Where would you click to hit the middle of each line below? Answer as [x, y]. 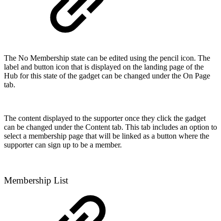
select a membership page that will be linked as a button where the [107, 136]
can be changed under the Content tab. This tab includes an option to [110, 127]
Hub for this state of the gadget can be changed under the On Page [107, 75]
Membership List [36, 181]
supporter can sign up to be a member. [63, 145]
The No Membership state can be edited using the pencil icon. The [107, 58]
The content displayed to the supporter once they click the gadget [105, 118]
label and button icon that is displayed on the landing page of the [104, 67]
